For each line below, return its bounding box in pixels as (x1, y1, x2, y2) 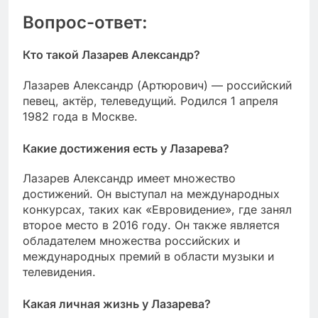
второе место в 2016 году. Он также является (23, 217, 280, 232)
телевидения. (23, 264, 96, 279)
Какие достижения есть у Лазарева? (23, 141, 229, 155)
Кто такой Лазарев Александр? (23, 48, 200, 62)
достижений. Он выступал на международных (23, 186, 280, 201)
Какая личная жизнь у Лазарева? (23, 296, 211, 311)
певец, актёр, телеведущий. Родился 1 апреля (23, 93, 278, 108)
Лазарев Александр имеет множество (23, 170, 236, 185)
